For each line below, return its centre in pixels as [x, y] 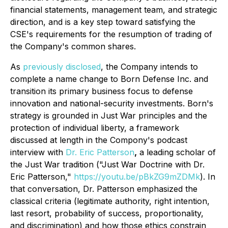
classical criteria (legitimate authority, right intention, [110, 201]
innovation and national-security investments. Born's [112, 103]
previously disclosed [62, 67]
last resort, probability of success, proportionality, [107, 213]
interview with [38, 152]
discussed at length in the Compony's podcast [99, 140]
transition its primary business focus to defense [102, 91]
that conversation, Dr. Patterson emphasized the [104, 189]
